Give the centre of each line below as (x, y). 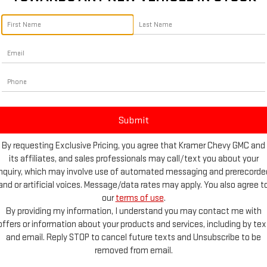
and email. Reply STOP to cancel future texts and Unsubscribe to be (133, 238)
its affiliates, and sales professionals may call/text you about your (133, 159)
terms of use (139, 198)
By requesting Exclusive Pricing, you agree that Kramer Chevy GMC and (133, 146)
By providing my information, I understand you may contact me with (133, 212)
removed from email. (133, 251)
